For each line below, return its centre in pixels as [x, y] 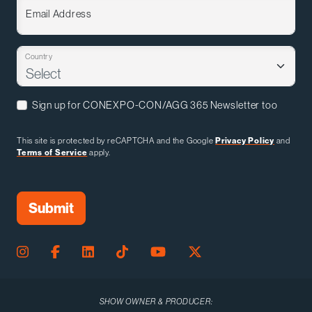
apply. [99, 152]
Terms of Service [52, 152]
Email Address [59, 13]
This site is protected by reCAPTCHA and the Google [116, 140]
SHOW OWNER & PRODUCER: [156, 301]
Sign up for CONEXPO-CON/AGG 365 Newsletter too [155, 104]
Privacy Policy [245, 140]
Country [39, 56]
